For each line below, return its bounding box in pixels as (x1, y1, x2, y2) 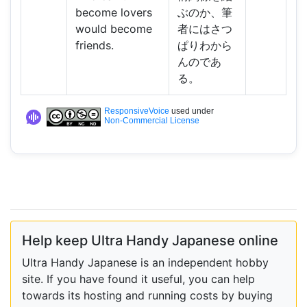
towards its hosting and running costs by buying (22, 288, 273, 302)
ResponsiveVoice (103, 106, 169, 116)
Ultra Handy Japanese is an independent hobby (22, 255, 269, 269)
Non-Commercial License (103, 116, 199, 126)
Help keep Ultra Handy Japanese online (22, 232, 278, 249)
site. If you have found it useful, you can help (22, 271, 255, 286)
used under (169, 106, 214, 116)
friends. (75, 38, 114, 53)
